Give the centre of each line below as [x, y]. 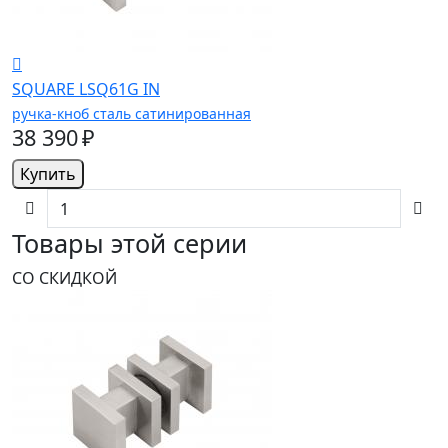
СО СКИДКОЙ [64, 278]
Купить [48, 174]
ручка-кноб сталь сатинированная [131, 114]
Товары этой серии [129, 243]
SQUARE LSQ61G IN [86, 89]
